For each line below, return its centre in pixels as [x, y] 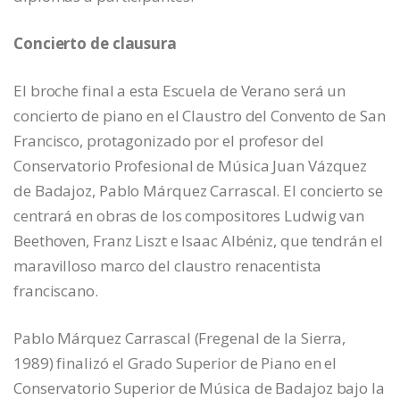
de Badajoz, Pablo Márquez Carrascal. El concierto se [198, 191]
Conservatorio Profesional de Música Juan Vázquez [191, 166]
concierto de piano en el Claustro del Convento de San [200, 116]
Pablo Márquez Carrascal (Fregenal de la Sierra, [180, 338]
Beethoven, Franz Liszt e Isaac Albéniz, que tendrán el [198, 241]
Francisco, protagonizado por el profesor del [169, 141]
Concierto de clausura [95, 44]
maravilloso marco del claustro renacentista [167, 266]
